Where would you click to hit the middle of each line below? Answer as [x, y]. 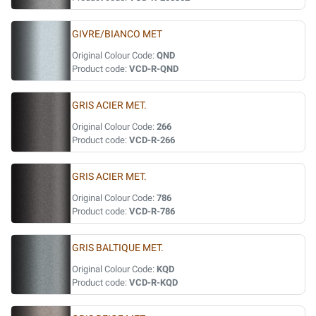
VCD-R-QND [154, 69]
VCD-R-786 [152, 211]
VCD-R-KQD [153, 282]
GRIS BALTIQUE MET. [118, 248]
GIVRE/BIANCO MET [117, 34]
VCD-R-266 [152, 140]
